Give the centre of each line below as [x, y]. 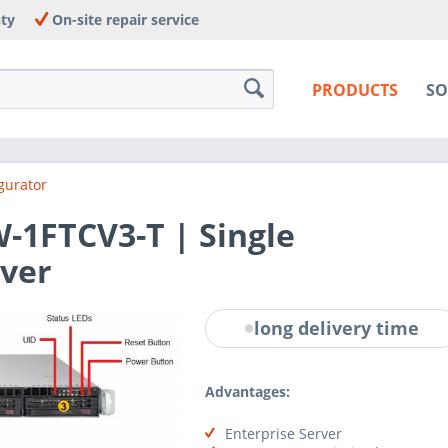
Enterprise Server [283, 433]
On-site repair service [123, 19]
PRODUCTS [354, 90]
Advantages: [247, 391]
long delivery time [337, 328]
